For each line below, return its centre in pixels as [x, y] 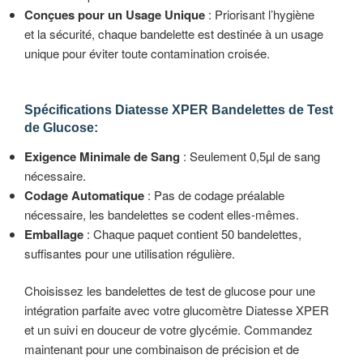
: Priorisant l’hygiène [260, 15]
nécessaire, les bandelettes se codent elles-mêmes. [162, 214]
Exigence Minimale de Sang [102, 156]
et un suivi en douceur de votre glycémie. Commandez [169, 330]
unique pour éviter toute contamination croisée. [147, 53]
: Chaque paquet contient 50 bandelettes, [192, 233]
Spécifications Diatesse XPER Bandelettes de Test [179, 109]
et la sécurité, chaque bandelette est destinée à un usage [174, 34]
